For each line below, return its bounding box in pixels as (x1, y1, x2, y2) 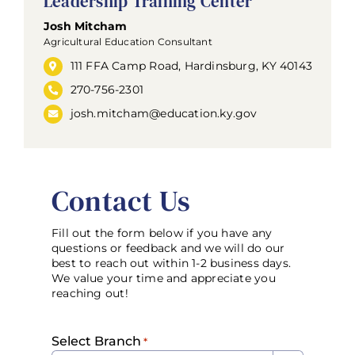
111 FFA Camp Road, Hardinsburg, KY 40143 (70, 59, 312, 74)
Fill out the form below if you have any (51, 225, 273, 240)
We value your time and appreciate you (51, 270, 276, 285)
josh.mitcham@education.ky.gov (70, 105, 258, 120)
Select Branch (51, 333, 141, 349)
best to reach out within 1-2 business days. (51, 255, 292, 270)
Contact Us (51, 181, 191, 220)
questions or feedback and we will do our (51, 240, 285, 255)
